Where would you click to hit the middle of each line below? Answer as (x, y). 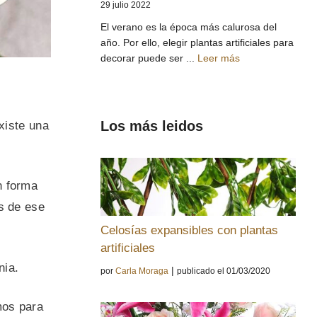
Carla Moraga (142, 271)
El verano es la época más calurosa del (189, 27)
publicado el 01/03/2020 (224, 271)
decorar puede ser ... (149, 58)
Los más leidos (152, 126)
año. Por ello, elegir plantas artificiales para (197, 42)
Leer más (219, 58)
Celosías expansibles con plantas (189, 231)
